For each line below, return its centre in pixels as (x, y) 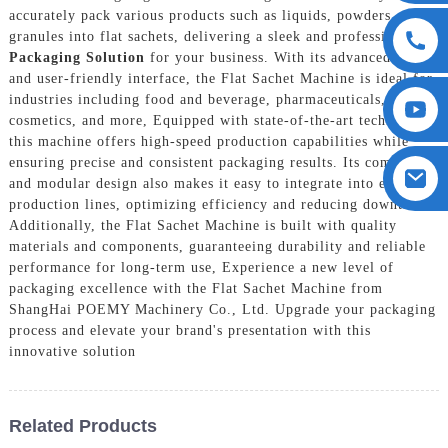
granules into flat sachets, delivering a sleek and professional (211, 36)
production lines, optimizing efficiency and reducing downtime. (220, 204)
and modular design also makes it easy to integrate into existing (219, 183)
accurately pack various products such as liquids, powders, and (216, 15)
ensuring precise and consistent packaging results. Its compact (213, 162)
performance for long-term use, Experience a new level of (201, 267)
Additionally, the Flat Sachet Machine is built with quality (202, 225)
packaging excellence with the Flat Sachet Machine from (195, 288)
